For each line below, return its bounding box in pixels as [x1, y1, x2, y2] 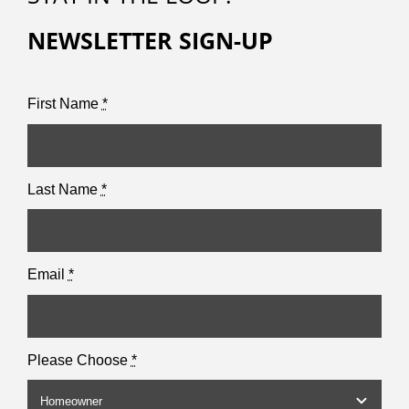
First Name [26, 96, 102, 112]
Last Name [26, 181, 101, 197]
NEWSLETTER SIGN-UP [26, 25, 273, 56]
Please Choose [26, 351, 131, 368]
